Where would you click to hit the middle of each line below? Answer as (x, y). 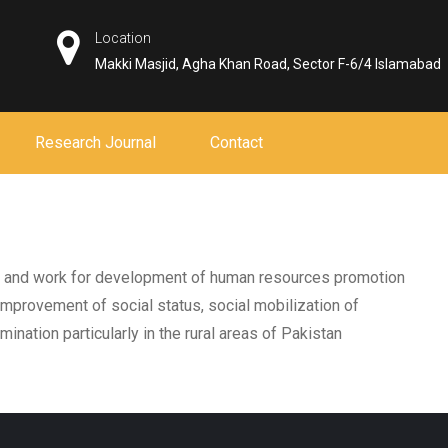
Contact (236, 142)
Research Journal (95, 142)
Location (123, 38)
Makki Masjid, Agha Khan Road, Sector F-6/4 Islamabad (268, 64)
